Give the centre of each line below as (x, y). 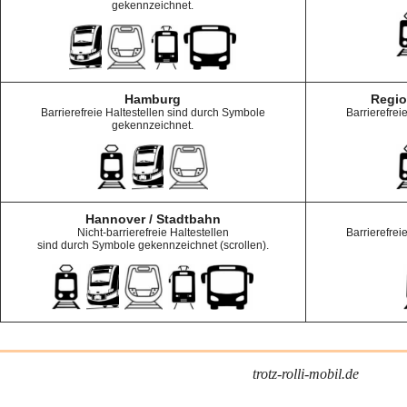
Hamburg (153, 99)
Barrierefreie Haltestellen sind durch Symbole (153, 113)
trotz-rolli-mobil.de (306, 374)
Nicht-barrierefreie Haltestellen (153, 233)
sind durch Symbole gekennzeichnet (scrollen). (153, 245)
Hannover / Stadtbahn (153, 219)
